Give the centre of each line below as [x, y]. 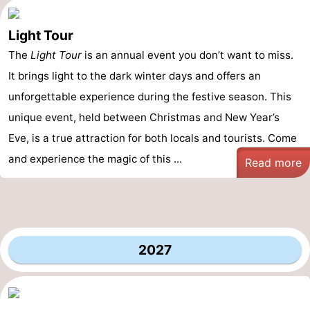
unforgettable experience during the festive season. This [150, 97]
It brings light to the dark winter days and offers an [135, 76]
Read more [273, 163]
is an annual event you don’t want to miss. [188, 55]
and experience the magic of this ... [95, 159]
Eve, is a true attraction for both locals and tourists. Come [153, 138]
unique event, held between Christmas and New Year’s [144, 117]
